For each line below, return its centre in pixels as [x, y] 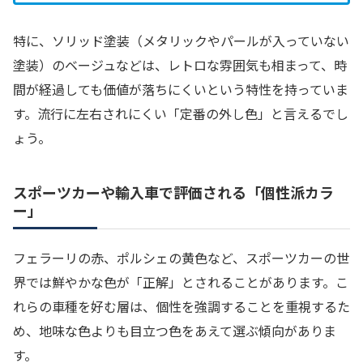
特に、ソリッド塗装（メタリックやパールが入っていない [181, 40]
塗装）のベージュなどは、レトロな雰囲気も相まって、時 [180, 64]
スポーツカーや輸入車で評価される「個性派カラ [173, 192]
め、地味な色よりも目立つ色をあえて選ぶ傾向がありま [175, 330]
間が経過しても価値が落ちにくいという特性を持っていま [181, 89]
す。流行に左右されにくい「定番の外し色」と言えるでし [181, 113]
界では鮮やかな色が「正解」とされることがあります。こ [181, 282]
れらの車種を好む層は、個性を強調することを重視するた [181, 306]
